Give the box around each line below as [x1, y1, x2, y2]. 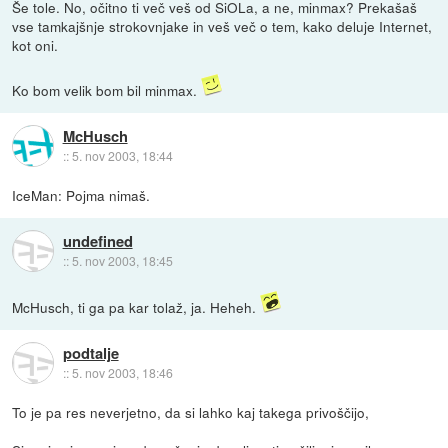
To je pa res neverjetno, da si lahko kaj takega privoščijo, [12, 402, 370, 423]
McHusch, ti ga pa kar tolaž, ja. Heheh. [12, 297, 261, 318]
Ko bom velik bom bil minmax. [12, 80, 202, 101]
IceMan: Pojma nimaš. [12, 185, 151, 206]
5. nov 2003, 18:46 [71, 363, 173, 381]
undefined [62, 229, 133, 252]
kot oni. [12, 35, 59, 56]
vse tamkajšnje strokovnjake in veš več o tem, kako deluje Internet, [12, 16, 433, 37]
